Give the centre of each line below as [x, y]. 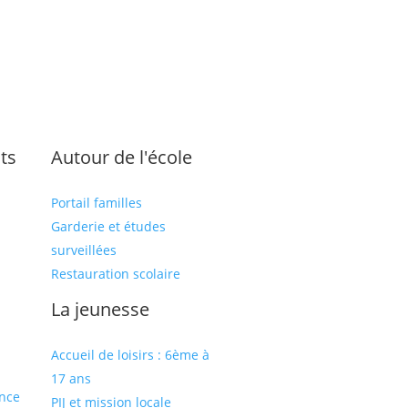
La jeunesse [100, 310]
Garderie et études [108, 226]
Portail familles [96, 202]
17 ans [71, 379]
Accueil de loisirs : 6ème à [130, 355]
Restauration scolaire [115, 273]
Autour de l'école [121, 157]
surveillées [83, 250]
